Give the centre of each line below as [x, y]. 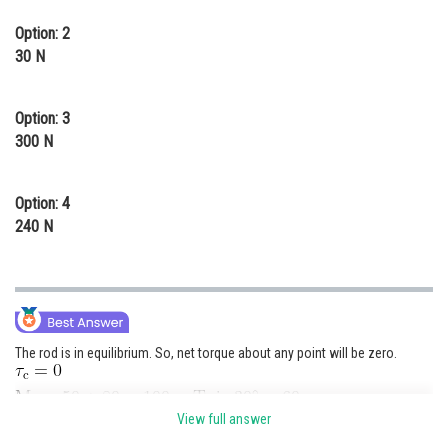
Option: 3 [42, 118]
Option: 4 [42, 203]
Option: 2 [42, 33]
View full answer [224, 418]
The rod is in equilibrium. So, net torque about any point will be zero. [206, 352]
